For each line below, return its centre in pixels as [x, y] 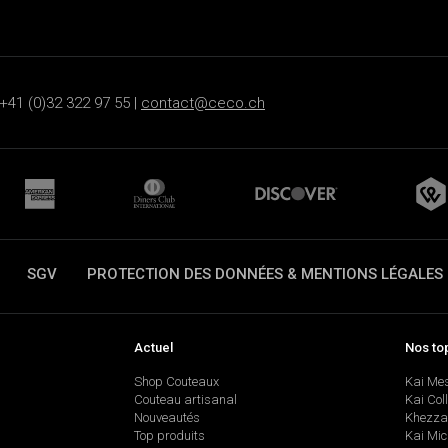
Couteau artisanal [185, 400]
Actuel [153, 347]
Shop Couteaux [176, 382]
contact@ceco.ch [203, 102]
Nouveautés [166, 418]
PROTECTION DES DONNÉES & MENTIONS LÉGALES [265, 274]
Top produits [169, 436]
